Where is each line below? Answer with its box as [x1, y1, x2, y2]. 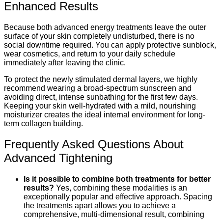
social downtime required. [4, 40, 95, 49]
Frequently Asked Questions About [4, 137, 184, 151]
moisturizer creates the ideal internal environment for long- [4, 110, 205, 119]
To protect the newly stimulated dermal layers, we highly [4, 75, 197, 83]
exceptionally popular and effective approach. [24, 192, 181, 201]
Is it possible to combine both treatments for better [24, 175, 211, 184]
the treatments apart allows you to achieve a [24, 201, 176, 210]
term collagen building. [4, 119, 83, 128]
